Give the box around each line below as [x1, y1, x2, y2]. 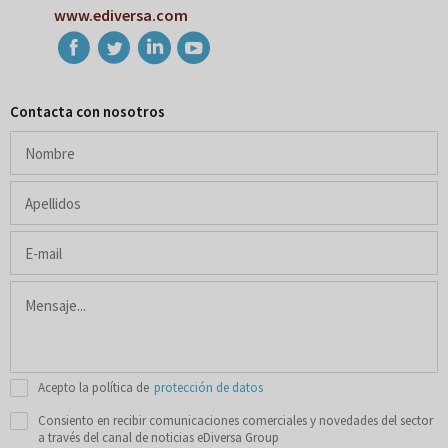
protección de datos [154, 379, 263, 397]
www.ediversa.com [54, 5, 188, 26]
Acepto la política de [38, 379, 149, 397]
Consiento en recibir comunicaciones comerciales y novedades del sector [38, 412, 433, 430]
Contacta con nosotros [10, 102, 165, 122]
